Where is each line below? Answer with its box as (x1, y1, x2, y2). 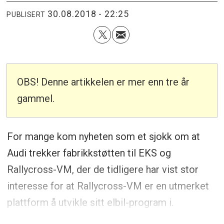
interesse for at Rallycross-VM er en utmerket (6, 180, 209, 192)
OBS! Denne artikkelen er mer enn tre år (17, 76, 190, 88)
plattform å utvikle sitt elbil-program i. (6, 196, 173, 209)
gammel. (17, 92, 55, 105)
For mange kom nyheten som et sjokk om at (6, 130, 200, 143)
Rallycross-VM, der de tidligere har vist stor (6, 163, 198, 176)
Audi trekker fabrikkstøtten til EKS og (6, 147, 171, 159)
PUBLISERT (6, 10, 45, 18)
